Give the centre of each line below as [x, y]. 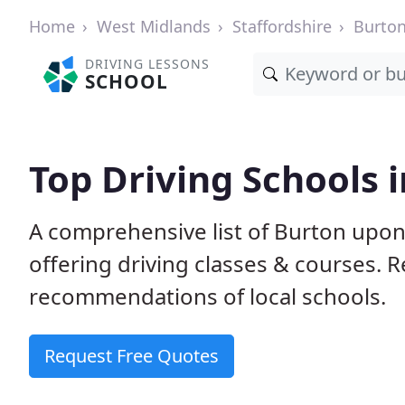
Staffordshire [282, 26]
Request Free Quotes [132, 356]
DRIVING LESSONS [148, 64]
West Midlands [154, 26]
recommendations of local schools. [207, 296]
